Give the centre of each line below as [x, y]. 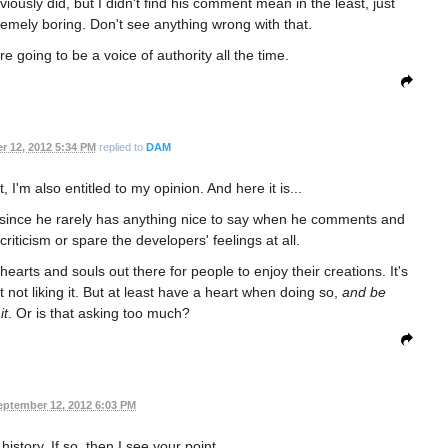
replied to [120, 146]
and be [363, 291]
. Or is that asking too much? [98, 312]
